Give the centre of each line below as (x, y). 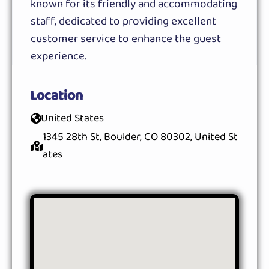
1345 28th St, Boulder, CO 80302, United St (140, 137)
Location (56, 95)
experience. (59, 56)
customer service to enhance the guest (126, 39)
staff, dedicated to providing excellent (123, 21)
